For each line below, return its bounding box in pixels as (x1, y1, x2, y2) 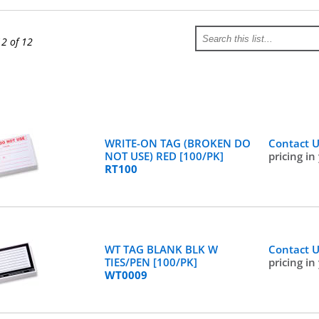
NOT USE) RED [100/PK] (104, 149, 224, 163)
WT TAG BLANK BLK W (104, 242, 218, 256)
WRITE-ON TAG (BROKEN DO (104, 136, 251, 150)
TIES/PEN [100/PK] (104, 255, 197, 269)
